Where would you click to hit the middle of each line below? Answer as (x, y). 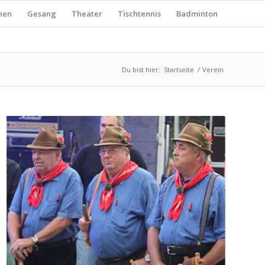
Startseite (179, 70)
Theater (87, 14)
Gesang (42, 14)
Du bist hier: (141, 70)
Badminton (197, 14)
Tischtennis (139, 14)
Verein (213, 70)
